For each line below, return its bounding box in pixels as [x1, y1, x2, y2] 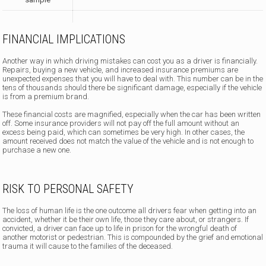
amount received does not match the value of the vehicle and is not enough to [2, 136, 254, 145]
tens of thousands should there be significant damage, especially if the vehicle [2, 83, 262, 92]
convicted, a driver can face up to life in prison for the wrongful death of [2, 223, 237, 233]
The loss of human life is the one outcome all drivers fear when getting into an [2, 205, 257, 215]
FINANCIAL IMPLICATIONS [2, 31, 126, 46]
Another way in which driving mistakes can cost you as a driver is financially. [2, 56, 258, 65]
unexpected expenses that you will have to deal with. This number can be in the [2, 74, 264, 83]
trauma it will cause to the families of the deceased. [2, 241, 173, 251]
